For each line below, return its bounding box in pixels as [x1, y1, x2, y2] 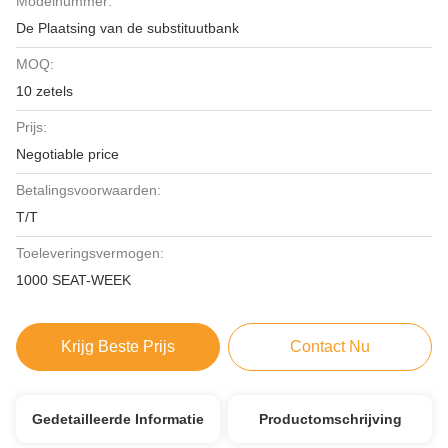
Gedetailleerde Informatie [31, 411, 204, 427]
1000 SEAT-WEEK [16, 272, 131, 288]
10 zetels [16, 83, 73, 99]
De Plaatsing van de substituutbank [16, 20, 239, 36]
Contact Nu [290, 338, 371, 355]
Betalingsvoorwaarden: [16, 182, 161, 198]
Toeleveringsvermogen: [16, 245, 164, 261]
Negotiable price [16, 146, 119, 162]
